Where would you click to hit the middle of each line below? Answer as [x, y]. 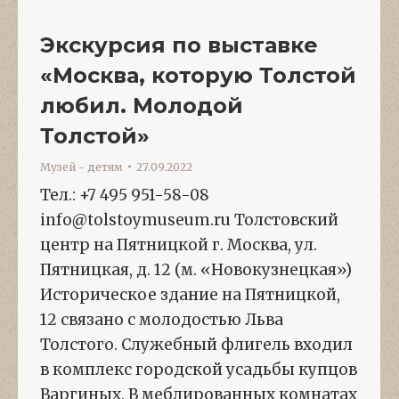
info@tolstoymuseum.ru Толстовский [189, 220]
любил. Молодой [142, 105]
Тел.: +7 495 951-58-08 [125, 195]
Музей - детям [81, 167]
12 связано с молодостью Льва [162, 319]
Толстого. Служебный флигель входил [196, 344]
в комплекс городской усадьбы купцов [199, 369]
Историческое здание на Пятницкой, [190, 294]
